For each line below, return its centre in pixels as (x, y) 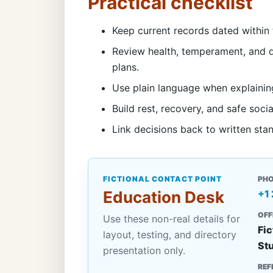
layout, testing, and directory (170, 234)
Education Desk (164, 197)
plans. (126, 67)
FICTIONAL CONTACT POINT (163, 179)
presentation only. (144, 250)
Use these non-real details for (172, 218)
